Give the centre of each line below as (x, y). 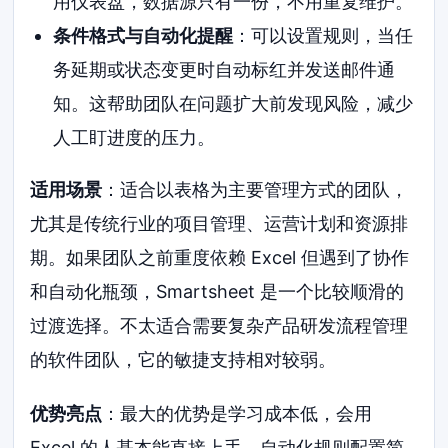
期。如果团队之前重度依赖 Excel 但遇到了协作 (220, 257)
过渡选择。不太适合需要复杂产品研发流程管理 (219, 325)
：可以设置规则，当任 (322, 35)
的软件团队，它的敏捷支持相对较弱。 (183, 359)
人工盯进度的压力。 (133, 137)
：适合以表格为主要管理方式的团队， (255, 189)
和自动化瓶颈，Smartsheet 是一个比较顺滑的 (217, 291)
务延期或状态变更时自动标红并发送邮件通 (223, 69)
